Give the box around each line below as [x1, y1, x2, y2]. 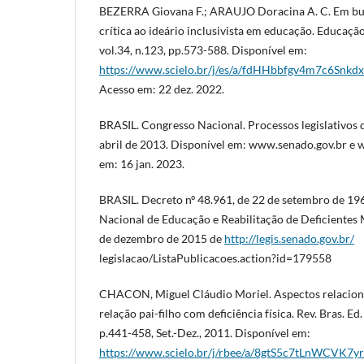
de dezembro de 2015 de [99, 231, 224, 245]
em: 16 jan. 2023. [99, 156, 184, 171]
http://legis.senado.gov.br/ [224, 231, 354, 245]
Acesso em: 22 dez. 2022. [99, 81, 224, 96]
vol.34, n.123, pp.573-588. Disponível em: [99, 42, 307, 57]
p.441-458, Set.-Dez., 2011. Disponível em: [99, 325, 310, 340]
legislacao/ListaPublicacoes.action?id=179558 [99, 250, 331, 265]
